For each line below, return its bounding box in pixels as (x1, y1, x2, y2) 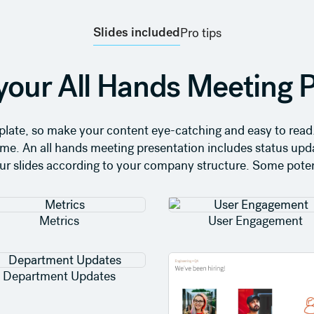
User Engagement (207, 213, 303, 228)
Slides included (93, 24, 180, 41)
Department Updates (2, 268, 116, 284)
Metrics (39, 213, 79, 228)
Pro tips (179, 24, 221, 41)
